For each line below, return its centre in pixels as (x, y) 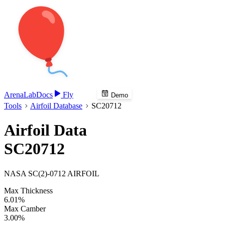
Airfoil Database (56, 106)
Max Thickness (28, 190)
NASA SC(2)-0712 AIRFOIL (52, 173)
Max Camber (25, 208)
